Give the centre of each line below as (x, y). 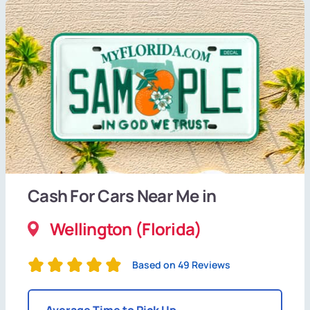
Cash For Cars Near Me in (122, 195)
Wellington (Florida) (126, 228)
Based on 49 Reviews (181, 264)
